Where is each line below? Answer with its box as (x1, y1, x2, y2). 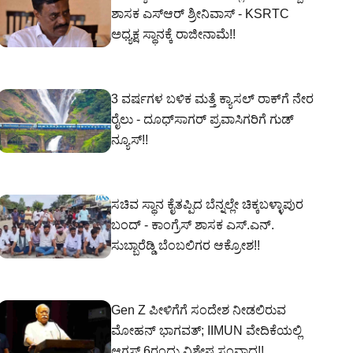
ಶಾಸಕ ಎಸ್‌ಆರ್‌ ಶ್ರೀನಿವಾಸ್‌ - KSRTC (111, 7, 289, 20)
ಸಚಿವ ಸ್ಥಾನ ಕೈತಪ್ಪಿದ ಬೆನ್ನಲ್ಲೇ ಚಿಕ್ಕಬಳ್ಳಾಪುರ (111, 198, 303, 211)
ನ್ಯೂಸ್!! (111, 133, 148, 147)
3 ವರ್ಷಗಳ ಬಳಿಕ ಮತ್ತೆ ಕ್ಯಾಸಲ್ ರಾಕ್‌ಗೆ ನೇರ (111, 92, 314, 106)
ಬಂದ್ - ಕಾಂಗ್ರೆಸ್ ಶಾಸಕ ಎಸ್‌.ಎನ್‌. (111, 218, 274, 232)
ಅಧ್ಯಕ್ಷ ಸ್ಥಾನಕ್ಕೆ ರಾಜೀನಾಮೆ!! (111, 28, 236, 41)
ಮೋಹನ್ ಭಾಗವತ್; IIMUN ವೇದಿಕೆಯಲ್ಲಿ (111, 324, 302, 337)
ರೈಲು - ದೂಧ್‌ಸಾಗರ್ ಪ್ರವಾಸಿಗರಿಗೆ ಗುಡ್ (111, 113, 294, 126)
